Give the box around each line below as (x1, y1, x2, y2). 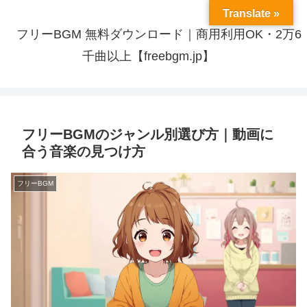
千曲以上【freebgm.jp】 (82, 49, 214, 64)
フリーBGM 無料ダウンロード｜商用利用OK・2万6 (16, 27, 302, 42)
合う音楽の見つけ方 (22, 144, 145, 160)
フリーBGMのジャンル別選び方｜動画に (22, 127, 273, 143)
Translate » (223, 8, 280, 19)
